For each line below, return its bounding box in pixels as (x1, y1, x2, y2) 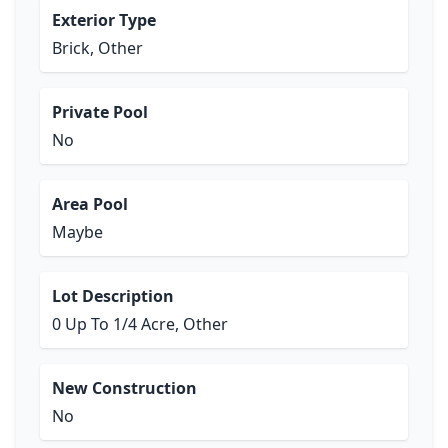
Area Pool (52, 193, 128, 215)
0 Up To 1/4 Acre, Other (52, 313, 228, 335)
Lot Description (52, 285, 174, 307)
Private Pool (52, 101, 148, 123)
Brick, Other (52, 37, 143, 59)
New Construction (52, 377, 197, 399)
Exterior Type (52, 9, 156, 31)
